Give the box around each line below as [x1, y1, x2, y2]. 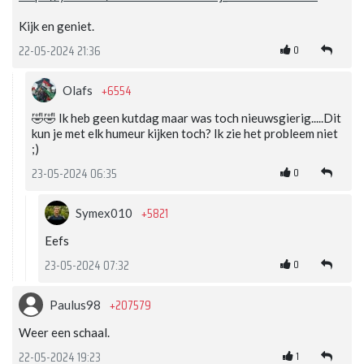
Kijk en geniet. [19, 19, 94, 34]
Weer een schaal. [19, 325, 110, 340]
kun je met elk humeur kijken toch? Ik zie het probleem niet [32, 126, 338, 141]
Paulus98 [50, 297, 103, 313]
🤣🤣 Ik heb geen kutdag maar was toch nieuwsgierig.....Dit [32, 110, 341, 126]
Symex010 [76, 206, 135, 221]
